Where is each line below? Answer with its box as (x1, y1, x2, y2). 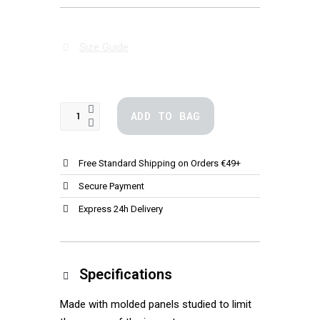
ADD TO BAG (130, 109, 201, 124)
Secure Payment (78, 181, 144, 192)
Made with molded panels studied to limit (59, 298, 251, 311)
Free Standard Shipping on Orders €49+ (78, 158, 241, 169)
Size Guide (79, 41, 129, 54)
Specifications (79, 266, 173, 284)
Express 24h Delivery (78, 204, 163, 215)
